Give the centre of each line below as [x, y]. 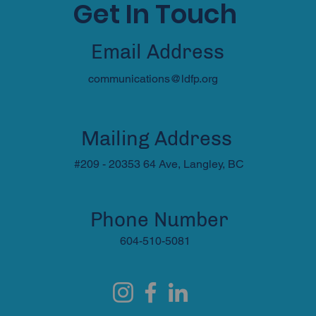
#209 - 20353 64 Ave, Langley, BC [160, 164]
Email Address [158, 51]
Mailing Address [157, 138]
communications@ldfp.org [153, 78]
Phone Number [159, 219]
